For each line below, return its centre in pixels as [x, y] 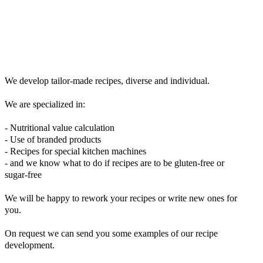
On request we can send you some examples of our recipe [111, 233]
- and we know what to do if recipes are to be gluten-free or [114, 163]
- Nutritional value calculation [60, 127]
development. [30, 245]
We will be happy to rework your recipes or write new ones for [121, 198]
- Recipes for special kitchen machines [75, 151]
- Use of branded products [53, 139]
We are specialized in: [45, 104]
